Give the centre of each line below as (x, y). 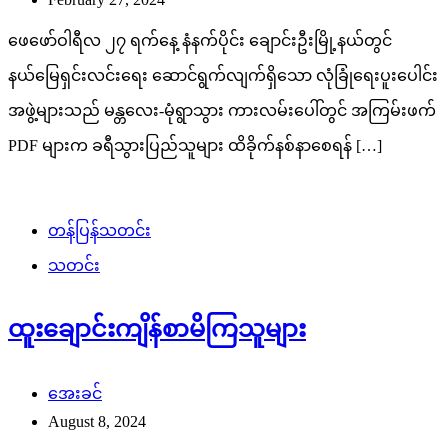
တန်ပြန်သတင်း (99, 231)
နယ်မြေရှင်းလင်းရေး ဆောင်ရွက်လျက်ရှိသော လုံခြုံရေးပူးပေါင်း (223, 76)
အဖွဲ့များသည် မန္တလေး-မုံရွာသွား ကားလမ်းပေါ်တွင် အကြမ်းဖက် (222, 111)
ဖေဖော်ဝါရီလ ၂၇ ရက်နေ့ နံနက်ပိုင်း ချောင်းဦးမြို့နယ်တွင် (200, 41)
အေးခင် (75, 394)
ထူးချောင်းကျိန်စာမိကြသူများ (157, 329)
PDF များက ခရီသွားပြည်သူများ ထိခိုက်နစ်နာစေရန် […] (195, 146)
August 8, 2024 (97, 422)
